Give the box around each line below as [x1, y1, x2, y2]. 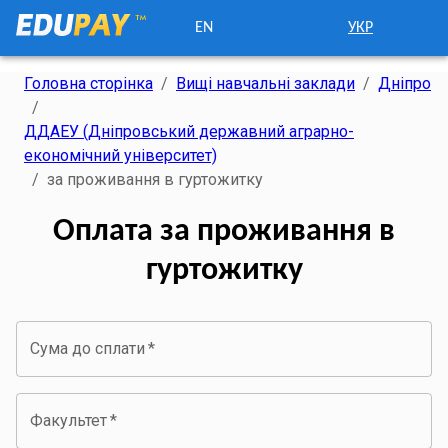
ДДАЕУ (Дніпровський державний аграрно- [24, 122, 354, 141]
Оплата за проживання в [53, 216, 395, 249]
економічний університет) [24, 146, 217, 165]
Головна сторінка [24, 74, 153, 93]
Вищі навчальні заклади [176, 74, 355, 93]
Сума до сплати [30, 338, 145, 358]
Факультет [30, 410, 107, 430]
